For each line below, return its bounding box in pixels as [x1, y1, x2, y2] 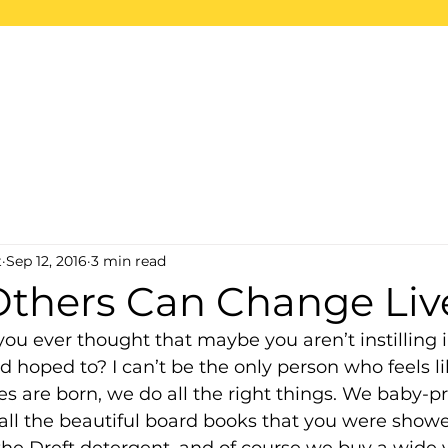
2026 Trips [291, 47, 397, 69]
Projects [169, 47, 256, 69]
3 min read [91, 251, 166, 270]
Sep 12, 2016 [6, 251, 87, 270]
